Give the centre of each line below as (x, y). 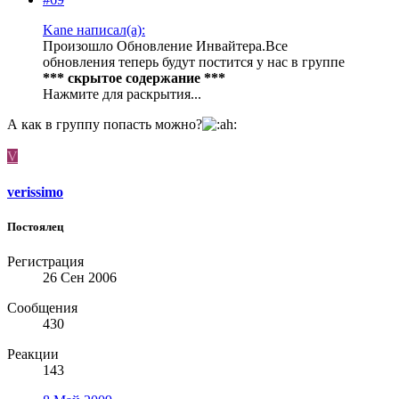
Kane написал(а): (94, 30)
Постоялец (35, 226)
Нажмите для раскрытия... (122, 94)
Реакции (33, 354)
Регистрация (45, 262)
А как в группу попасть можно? (105, 125)
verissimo (35, 191)
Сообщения (42, 308)
